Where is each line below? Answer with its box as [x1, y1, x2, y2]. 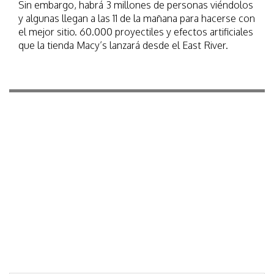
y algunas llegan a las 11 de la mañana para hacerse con [18, 12, 255, 25]
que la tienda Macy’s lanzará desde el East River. [18, 39, 228, 52]
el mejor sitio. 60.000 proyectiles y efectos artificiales [18, 26, 253, 39]
